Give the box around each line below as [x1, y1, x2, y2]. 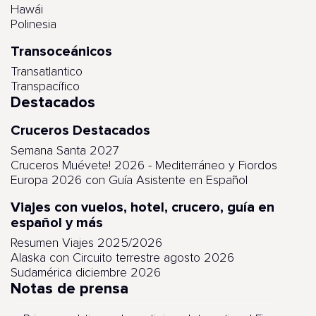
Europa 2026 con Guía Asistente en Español [11, 174, 248, 187]
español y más [11, 214, 103, 231]
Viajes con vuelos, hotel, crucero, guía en [11, 199, 274, 216]
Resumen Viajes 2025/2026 [11, 237, 162, 250]
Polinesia [11, 18, 56, 31]
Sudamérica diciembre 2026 [11, 267, 161, 279]
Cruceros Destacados [11, 122, 150, 139]
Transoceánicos [11, 43, 112, 60]
